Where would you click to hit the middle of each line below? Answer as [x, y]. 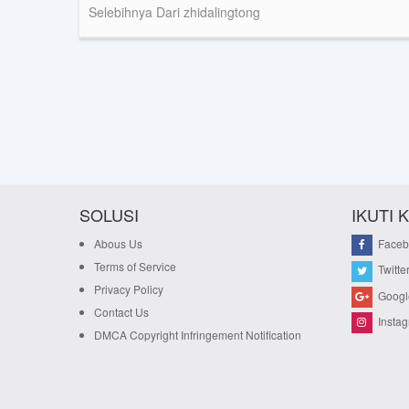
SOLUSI [109, 215]
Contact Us [121, 312]
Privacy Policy [129, 289]
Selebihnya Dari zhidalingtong [174, 11]
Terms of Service [135, 266]
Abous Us [118, 243]
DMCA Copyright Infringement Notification [198, 335]
